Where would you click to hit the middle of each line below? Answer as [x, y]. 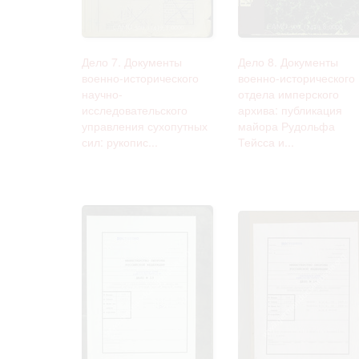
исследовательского [135, 109]
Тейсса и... [266, 141]
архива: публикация [290, 109]
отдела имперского [288, 93]
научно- [102, 93]
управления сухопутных [145, 125]
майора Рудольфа [286, 125]
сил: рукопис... [120, 141]
